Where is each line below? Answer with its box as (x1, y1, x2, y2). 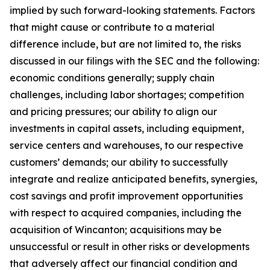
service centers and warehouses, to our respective (10, 139, 243, 151)
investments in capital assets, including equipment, (10, 122, 244, 134)
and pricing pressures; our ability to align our (10, 105, 217, 118)
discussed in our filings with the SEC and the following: (10, 55, 259, 67)
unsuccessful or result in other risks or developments (10, 240, 250, 253)
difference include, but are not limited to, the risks (10, 38, 241, 50)
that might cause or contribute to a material (10, 21, 215, 33)
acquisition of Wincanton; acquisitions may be (10, 224, 222, 236)
